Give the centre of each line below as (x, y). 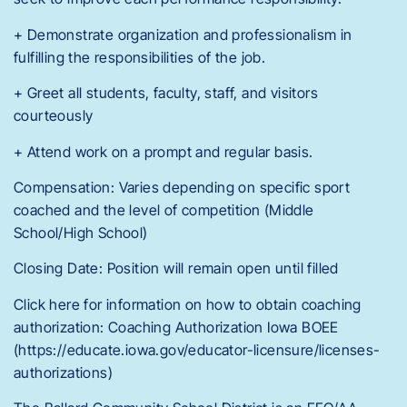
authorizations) (64, 372)
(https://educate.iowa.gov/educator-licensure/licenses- (197, 349)
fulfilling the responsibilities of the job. (140, 57)
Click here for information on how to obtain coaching (188, 304)
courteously (54, 116)
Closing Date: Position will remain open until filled (176, 268)
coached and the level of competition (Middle (164, 209)
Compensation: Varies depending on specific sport (182, 187)
